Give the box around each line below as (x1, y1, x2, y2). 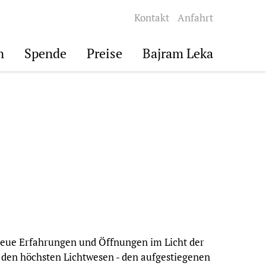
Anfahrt (178, 11, 213, 24)
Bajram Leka (142, 45, 213, 62)
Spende (24, 45, 66, 62)
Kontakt (134, 11, 170, 24)
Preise (87, 45, 122, 62)
